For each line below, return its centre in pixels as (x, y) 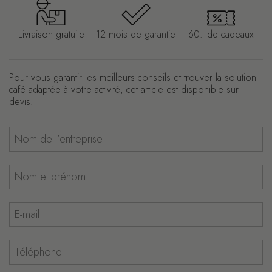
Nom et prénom (41, 170)
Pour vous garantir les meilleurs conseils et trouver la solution (133, 77)
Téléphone (30, 246)
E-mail (20, 208)
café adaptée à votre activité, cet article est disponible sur (124, 90)
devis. (21, 102)
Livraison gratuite (51, 34)
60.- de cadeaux (221, 34)
